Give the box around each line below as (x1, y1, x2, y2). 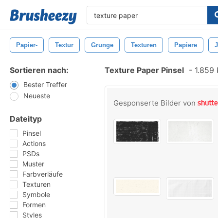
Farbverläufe (22, 170, 63, 178)
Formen (22, 200, 46, 209)
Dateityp (10, 114, 42, 124)
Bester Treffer (23, 80, 67, 89)
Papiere (174, 41, 197, 49)
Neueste (23, 91, 50, 100)
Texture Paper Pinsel (105, 65, 184, 75)
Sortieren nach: (10, 65, 69, 75)
